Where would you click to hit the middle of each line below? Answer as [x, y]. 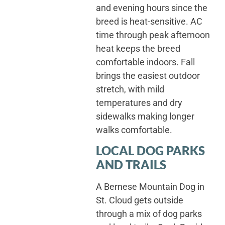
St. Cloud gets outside [139, 200]
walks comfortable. [134, 130]
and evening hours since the [151, 8]
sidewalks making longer [145, 116]
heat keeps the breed [138, 48]
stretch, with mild [130, 89]
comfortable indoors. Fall [145, 62]
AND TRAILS [131, 165]
